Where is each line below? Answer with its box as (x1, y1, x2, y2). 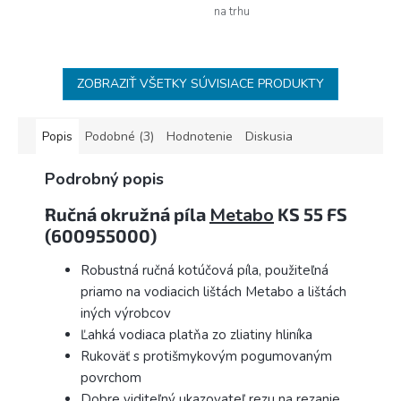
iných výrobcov (81, 304, 171, 323)
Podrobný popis (45, 167, 164, 190)
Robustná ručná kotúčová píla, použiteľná (81, 261, 328, 280)
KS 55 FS (274, 202, 347, 225)
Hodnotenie (166, 127, 233, 145)
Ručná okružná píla (45, 202, 209, 225)
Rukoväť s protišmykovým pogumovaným (81, 347, 332, 366)
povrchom (81, 369, 141, 388)
